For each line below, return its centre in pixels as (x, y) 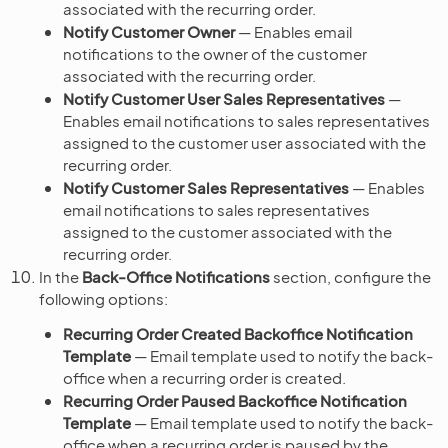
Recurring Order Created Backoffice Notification (238, 333)
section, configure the (350, 276)
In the (60, 276)
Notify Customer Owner (149, 31)
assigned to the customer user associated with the (244, 142)
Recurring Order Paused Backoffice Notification (235, 400)
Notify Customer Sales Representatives (206, 187)
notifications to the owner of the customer (215, 53)
